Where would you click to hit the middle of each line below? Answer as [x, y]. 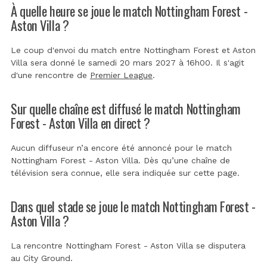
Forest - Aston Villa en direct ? [80, 122]
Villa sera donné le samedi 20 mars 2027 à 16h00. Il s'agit [128, 62]
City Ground [47, 258]
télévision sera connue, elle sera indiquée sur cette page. [125, 173]
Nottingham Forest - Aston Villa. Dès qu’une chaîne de [120, 160]
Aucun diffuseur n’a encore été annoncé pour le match [121, 148]
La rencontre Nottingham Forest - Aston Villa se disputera [128, 245]
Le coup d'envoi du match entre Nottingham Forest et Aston [133, 50]
